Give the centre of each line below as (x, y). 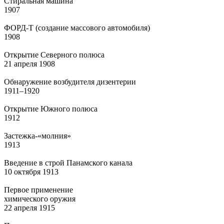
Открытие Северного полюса (54, 54)
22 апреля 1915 (29, 207)
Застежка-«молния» (37, 135)
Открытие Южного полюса (51, 108)
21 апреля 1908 (29, 63)
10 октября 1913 (31, 171)
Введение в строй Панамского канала (68, 162)
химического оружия (40, 198)
